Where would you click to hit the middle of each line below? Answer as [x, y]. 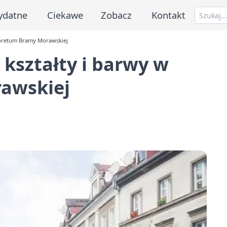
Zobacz [117, 15]
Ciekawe [65, 15]
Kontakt [169, 15]
